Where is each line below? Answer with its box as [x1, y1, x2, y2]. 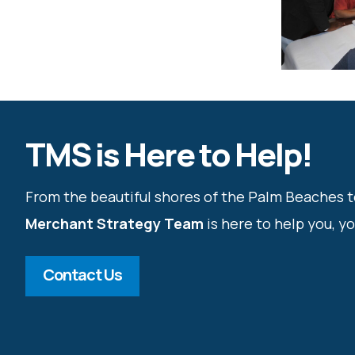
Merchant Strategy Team [25, 214, 204, 234]
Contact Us [43, 264, 122, 286]
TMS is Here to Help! [25, 132, 312, 177]
